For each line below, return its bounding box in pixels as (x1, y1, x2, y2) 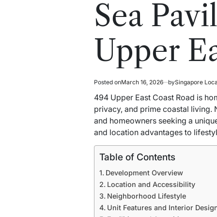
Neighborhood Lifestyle (107, 192, 186, 201)
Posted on (93, 78, 121, 86)
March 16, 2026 (121, 78, 163, 86)
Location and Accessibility (107, 180, 195, 189)
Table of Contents (99, 151, 175, 163)
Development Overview (105, 169, 183, 177)
